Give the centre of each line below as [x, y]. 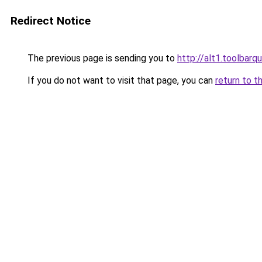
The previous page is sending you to [101, 58]
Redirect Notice [51, 21]
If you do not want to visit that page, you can [120, 80]
